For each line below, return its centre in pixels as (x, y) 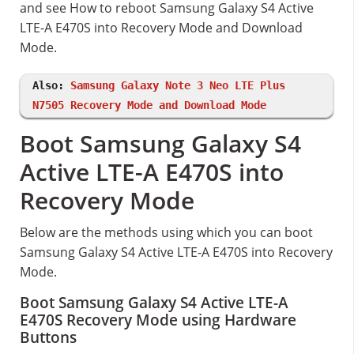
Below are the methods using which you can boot (166, 232)
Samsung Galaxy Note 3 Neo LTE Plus (178, 85)
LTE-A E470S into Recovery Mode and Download (161, 28)
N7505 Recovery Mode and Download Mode (149, 105)
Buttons (48, 337)
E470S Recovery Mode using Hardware (158, 320)
